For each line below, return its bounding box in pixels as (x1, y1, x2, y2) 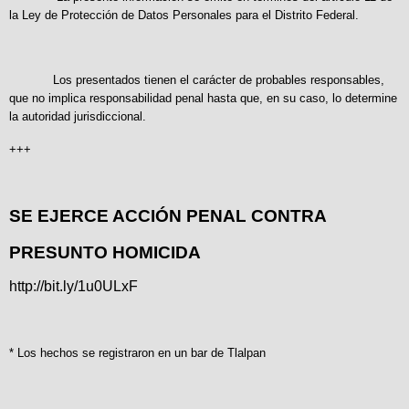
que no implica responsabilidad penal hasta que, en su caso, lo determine (9, 91, 397, 106)
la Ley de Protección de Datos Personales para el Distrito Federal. (9, 7, 359, 22)
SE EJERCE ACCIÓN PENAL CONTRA (9, 205, 327, 225)
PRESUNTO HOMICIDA (9, 242, 201, 262)
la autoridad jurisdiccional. (9, 110, 146, 124)
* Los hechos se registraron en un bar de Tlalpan (9, 346, 266, 361)
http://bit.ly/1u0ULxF (9, 278, 138, 295)
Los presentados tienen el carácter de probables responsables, (9, 73, 384, 88)
